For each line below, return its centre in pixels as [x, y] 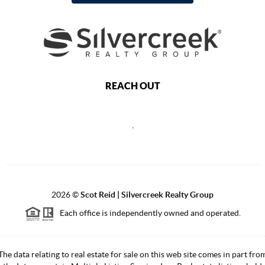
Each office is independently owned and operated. [147, 213]
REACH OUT [132, 85]
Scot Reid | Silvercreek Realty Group [147, 194]
